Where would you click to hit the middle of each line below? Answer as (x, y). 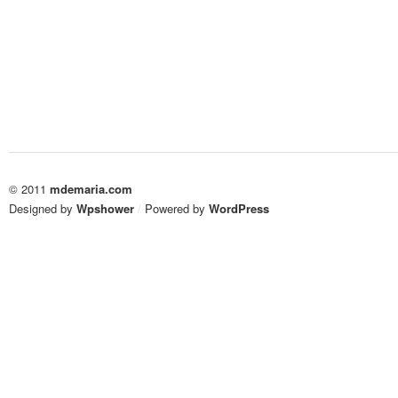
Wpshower (105, 208)
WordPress (239, 208)
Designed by (43, 208)
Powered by (175, 208)
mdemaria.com (91, 189)
